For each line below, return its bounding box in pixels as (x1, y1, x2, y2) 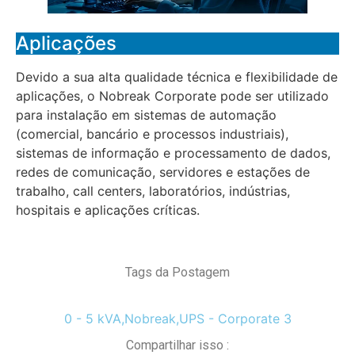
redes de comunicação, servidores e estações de (16, 164, 310, 181)
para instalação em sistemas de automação (16, 107, 277, 124)
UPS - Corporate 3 (178, 311, 292, 327)
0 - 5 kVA (63, 311, 121, 327)
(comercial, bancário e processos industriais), (16, 126, 288, 143)
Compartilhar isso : (126, 338, 229, 353)
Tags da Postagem (125, 264, 230, 280)
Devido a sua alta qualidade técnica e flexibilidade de (16, 69, 338, 86)
